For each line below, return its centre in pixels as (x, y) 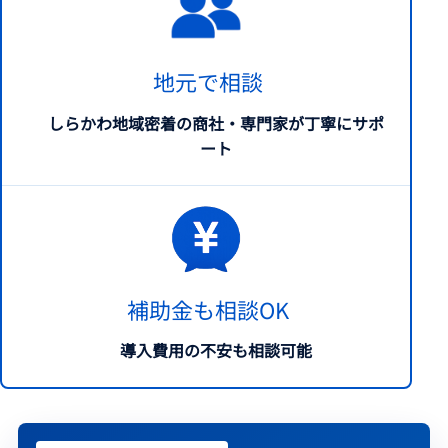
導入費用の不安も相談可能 (216, 350)
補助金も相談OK (208, 308)
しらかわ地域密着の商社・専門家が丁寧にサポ (216, 122)
